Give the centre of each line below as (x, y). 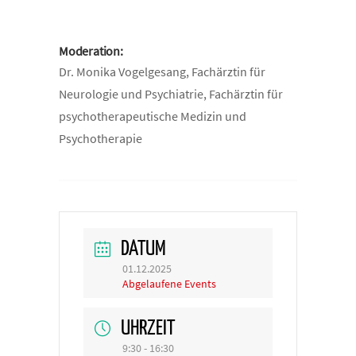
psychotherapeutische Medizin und (153, 116)
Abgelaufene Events (169, 284)
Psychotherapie (101, 138)
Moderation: (91, 51)
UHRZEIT (148, 329)
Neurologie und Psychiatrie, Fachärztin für (171, 94)
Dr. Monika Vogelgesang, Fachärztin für (162, 72)
